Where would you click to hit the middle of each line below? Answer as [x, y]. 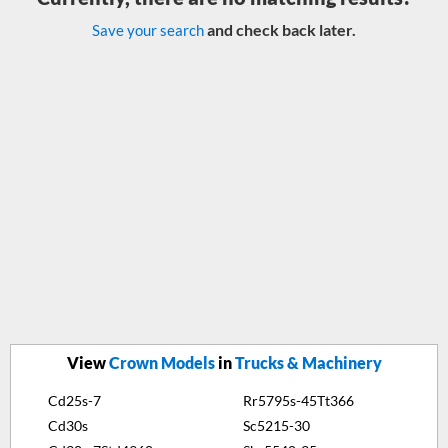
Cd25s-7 [74, 400]
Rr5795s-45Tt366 [298, 400]
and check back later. [280, 29]
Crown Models [161, 362]
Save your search [148, 30]
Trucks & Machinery [308, 362]
